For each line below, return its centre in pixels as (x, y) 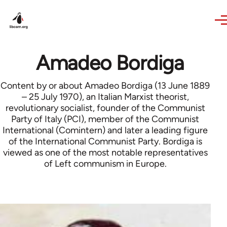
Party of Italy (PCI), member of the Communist (105, 119)
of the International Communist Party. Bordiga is (105, 141)
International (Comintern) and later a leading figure (105, 130)
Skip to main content (48, 7)
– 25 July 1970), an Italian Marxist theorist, (105, 97)
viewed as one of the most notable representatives (105, 153)
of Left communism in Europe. (105, 164)
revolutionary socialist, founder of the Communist (105, 108)
